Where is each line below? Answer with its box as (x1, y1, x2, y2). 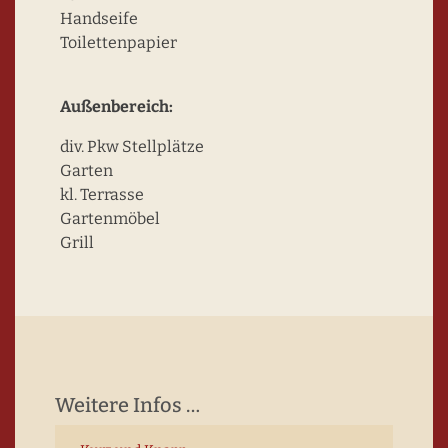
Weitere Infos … (55, 393, 200, 417)
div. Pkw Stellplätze (60, 137, 204, 156)
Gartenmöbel (60, 209, 160, 228)
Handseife (60, 9, 138, 28)
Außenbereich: (60, 97, 173, 116)
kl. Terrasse (60, 185, 144, 204)
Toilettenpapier (60, 33, 177, 52)
